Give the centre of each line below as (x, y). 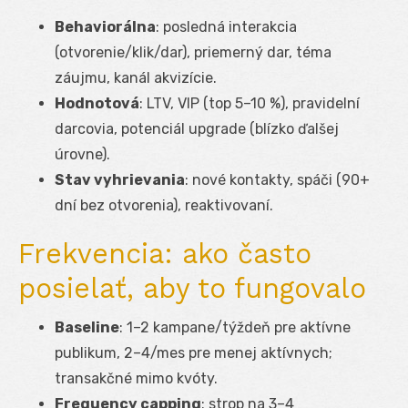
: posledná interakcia (226, 26)
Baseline (87, 327)
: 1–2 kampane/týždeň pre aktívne (235, 327)
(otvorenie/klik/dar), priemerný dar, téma (193, 52)
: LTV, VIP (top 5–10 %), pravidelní (250, 103)
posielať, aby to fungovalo (192, 288)
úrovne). (82, 154)
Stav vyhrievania (120, 179)
